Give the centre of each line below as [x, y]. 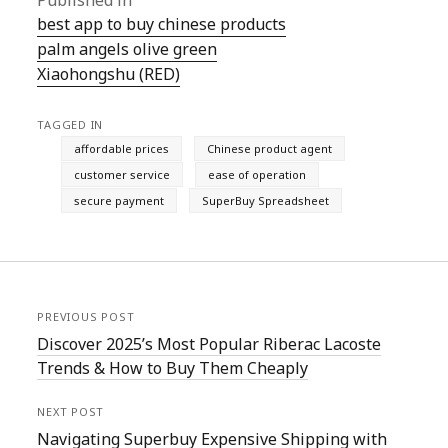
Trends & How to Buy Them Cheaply [173, 368]
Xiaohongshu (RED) [109, 74]
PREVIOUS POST [86, 316]
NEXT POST [71, 411]
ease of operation [257, 174]
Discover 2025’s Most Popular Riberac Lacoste [209, 344]
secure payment [119, 200]
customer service [122, 174]
